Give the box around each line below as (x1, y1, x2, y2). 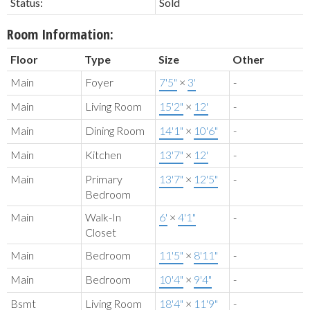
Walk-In (85, 210, 121, 224)
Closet (85, 225, 116, 239)
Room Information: (7, 24, 113, 44)
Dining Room (85, 123, 145, 137)
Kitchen (85, 147, 122, 161)
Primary (85, 172, 122, 185)
